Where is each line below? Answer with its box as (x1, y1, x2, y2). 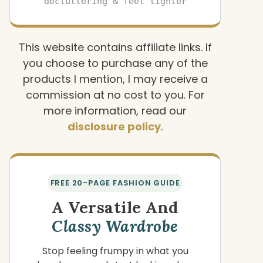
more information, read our (43, 103, 187, 118)
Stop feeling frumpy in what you (42, 244, 188, 258)
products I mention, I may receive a (22, 72, 208, 86)
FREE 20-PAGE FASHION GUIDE (50, 177, 180, 189)
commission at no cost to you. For (25, 87, 205, 102)
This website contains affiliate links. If (18, 40, 212, 55)
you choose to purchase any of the (22, 56, 208, 70)
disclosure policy (68, 119, 161, 134)
